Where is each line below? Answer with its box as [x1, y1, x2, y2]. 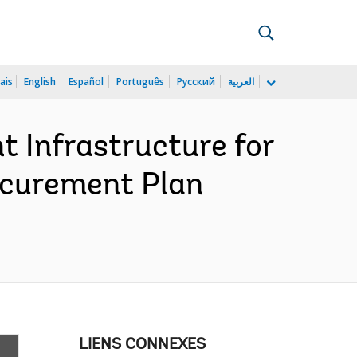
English [24, 75, 56, 88]
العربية [228, 75, 254, 88]
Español [69, 75, 104, 88]
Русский [177, 75, 215, 88]
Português [116, 75, 164, 88]
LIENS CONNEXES [78, 337, 206, 353]
